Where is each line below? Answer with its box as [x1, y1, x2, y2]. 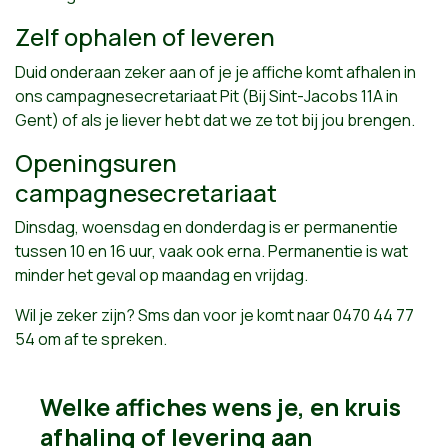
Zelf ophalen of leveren [15, 20, 275, 53]
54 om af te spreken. [15, 328, 167, 350]
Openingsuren [15, 145, 177, 179]
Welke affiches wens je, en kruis [40, 391, 401, 423]
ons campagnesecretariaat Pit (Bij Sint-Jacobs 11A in [15, 84, 398, 107]
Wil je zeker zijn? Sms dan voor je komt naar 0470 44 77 [15, 304, 414, 326]
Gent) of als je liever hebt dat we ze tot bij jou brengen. [15, 108, 415, 131]
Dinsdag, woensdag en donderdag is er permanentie [15, 216, 398, 238]
